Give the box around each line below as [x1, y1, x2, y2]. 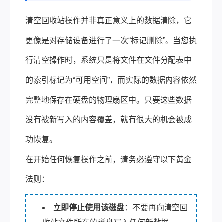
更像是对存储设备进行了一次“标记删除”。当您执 [25, 36, 197, 45]
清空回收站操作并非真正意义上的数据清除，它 [25, 16, 192, 25]
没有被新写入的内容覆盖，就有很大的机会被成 [25, 115, 192, 124]
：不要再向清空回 [124, 203, 188, 212]
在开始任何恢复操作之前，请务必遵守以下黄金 [25, 155, 192, 164]
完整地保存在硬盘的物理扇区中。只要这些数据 [25, 96, 192, 104]
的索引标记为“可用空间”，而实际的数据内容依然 [25, 76, 197, 84]
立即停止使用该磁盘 [53, 203, 124, 212]
